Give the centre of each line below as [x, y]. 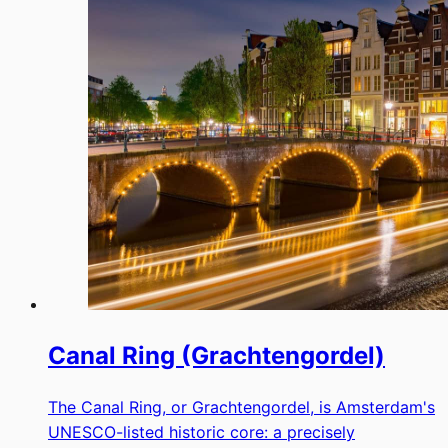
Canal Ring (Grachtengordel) [216, 355]
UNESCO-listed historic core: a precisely [201, 431]
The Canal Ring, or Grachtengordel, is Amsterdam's [241, 406]
